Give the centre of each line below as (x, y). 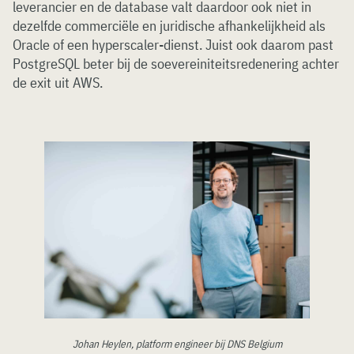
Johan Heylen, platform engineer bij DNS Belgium (177, 344)
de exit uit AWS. (58, 83)
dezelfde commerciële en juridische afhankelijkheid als (169, 26)
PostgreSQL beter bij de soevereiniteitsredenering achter (176, 64)
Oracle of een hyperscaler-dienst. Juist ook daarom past (173, 45)
